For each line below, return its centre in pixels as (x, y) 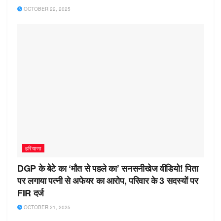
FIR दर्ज (31, 193)
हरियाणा (33, 148)
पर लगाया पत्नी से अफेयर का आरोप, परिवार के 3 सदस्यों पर (108, 181)
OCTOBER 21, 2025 (46, 207)
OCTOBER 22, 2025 (46, 9)
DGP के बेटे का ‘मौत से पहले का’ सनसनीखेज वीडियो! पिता (108, 168)
